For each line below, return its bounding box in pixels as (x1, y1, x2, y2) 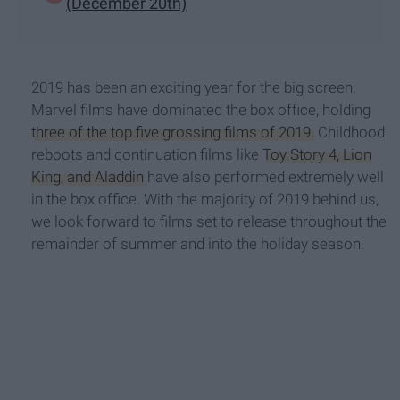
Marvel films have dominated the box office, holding (31, 100, 371, 119)
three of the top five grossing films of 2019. (31, 122, 314, 141)
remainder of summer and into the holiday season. (31, 234, 364, 253)
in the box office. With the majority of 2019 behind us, (31, 189, 379, 208)
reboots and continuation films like (31, 145, 262, 163)
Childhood (314, 122, 385, 141)
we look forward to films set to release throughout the (31, 212, 387, 230)
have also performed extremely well (144, 167, 384, 186)
